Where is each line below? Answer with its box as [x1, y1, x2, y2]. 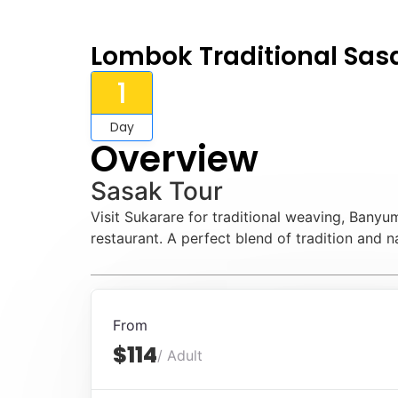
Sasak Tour [91, 176, 223, 206]
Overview [91, 134, 259, 184]
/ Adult [157, 346, 203, 365]
